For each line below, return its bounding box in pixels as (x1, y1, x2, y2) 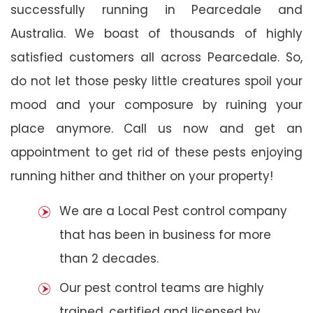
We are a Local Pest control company (59, 202, 287, 219)
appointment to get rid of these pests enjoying (10, 143, 303, 161)
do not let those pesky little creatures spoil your (10, 72, 303, 89)
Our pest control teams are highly (59, 279, 264, 296)
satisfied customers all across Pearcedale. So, (10, 48, 303, 66)
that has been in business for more (59, 226, 271, 243)
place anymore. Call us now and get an (10, 119, 303, 137)
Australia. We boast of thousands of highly (10, 24, 303, 42)
